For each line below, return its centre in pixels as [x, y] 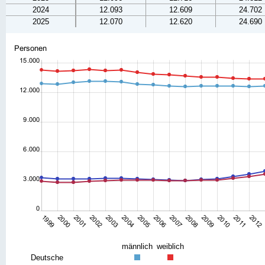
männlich [137, 246]
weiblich [170, 246]
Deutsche [47, 258]
